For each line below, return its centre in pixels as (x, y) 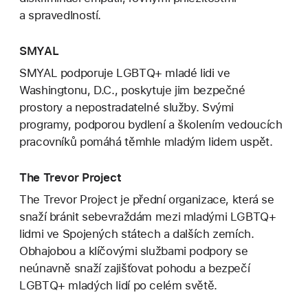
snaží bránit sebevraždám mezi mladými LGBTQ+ (148, 217)
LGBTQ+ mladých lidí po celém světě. (118, 285)
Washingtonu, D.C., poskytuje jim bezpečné (132, 90)
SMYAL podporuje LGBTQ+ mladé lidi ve (125, 73)
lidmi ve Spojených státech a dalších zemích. (137, 234)
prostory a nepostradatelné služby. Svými (127, 108)
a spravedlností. (60, 15)
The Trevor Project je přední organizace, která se (147, 199)
